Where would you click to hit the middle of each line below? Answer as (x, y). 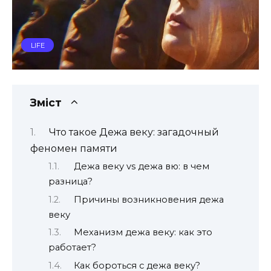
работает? (72, 248)
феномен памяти (74, 149)
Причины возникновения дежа (149, 199)
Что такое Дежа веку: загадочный (134, 132)
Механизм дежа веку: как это (143, 233)
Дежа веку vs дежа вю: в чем (141, 167)
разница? (70, 182)
